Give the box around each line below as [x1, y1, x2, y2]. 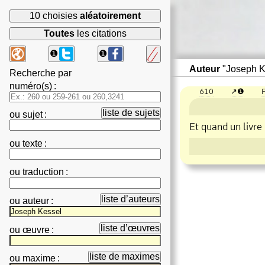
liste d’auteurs [101, 194, 160, 205]
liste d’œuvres [101, 222, 160, 233]
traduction [22, 167, 64, 177]
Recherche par [9, 67, 72, 78]
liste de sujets [102, 108, 160, 118]
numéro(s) [9, 80, 52, 91]
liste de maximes [89, 251, 160, 262]
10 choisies [30, 11, 80, 21]
